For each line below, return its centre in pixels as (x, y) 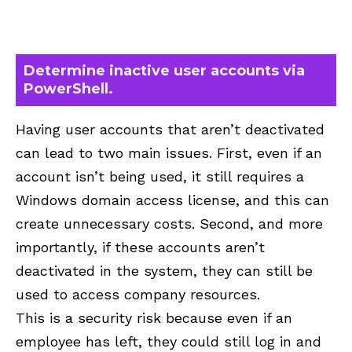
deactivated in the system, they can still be (164, 270)
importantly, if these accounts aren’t (140, 247)
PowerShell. (68, 89)
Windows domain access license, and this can (172, 200)
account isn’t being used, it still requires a (160, 176)
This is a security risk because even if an (154, 317)
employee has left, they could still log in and (169, 341)
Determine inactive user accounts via (164, 71)
